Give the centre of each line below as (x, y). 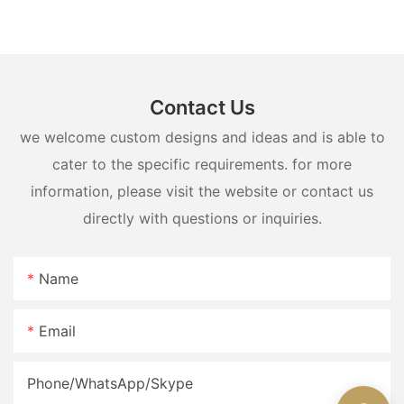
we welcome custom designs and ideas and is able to (202, 138)
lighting (43, 14)
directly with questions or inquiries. (202, 219)
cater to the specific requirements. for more (202, 165)
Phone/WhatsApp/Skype (110, 383)
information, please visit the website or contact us (202, 192)
